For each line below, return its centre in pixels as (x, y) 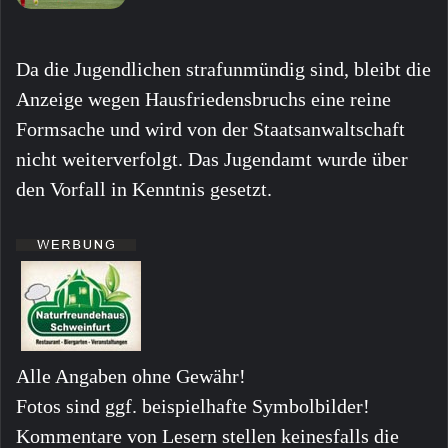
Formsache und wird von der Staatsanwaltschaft (210, 128)
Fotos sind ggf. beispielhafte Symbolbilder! (193, 405)
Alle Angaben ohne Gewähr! (131, 375)
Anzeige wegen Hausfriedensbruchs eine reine (203, 98)
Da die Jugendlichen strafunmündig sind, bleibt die (223, 68)
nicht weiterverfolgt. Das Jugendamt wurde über (212, 158)
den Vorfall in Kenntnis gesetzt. (144, 188)
